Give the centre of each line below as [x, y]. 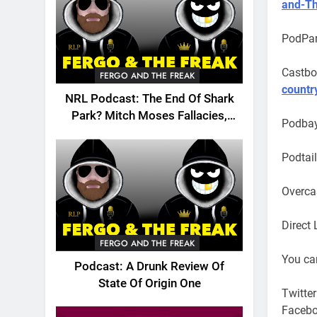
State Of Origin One [149, 283]
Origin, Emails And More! [149, 133]
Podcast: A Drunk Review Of [149, 266]
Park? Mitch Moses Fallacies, [149, 116]
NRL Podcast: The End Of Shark [149, 99]
